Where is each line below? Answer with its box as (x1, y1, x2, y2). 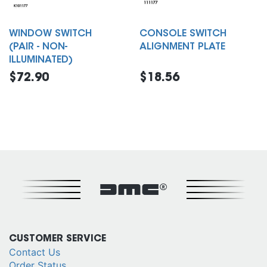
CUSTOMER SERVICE (9, 234, 106, 244)
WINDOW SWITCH (9, 29, 92, 39)
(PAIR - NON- (9, 42, 67, 52)
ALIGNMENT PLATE (139, 42, 225, 52)
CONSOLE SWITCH (139, 29, 226, 39)
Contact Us (9, 246, 60, 258)
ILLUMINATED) (9, 55, 73, 65)
